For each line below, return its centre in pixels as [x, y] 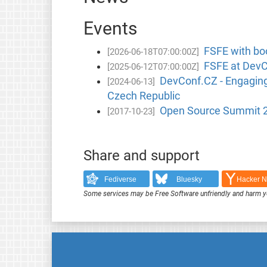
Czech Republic [143, 96]
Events [110, 28]
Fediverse [120, 180]
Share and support [141, 155]
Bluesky [190, 180]
